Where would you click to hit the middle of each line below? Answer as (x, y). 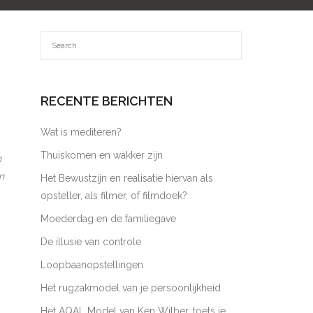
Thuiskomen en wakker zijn (102, 155)
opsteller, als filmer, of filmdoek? (114, 196)
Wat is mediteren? (81, 132)
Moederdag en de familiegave (109, 219)
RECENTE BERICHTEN (107, 101)
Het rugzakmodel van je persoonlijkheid (131, 288)
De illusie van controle (91, 242)
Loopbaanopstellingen (92, 265)
